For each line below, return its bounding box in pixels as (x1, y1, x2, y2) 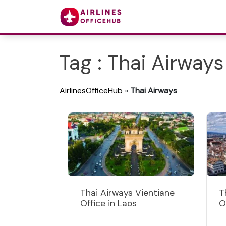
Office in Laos (80, 197, 137, 209)
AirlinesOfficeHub (60, 85, 123, 96)
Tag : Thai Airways (60, 49, 223, 76)
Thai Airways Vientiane (80, 187, 175, 198)
